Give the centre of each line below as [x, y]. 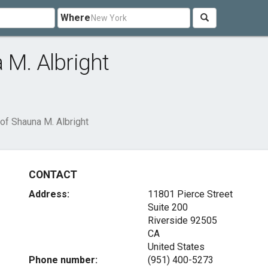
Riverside [167, 220]
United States [176, 247]
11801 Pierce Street [190, 194]
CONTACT [53, 175]
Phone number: [63, 260]
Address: [49, 194]
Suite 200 [167, 207]
